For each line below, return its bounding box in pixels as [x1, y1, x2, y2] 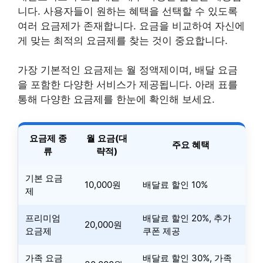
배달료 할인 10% [143, 178, 208, 190]
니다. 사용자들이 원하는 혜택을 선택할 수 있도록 [18, 5, 238, 17]
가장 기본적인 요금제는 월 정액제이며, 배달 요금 [18, 64, 238, 76]
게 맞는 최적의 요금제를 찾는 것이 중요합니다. [18, 34, 228, 46]
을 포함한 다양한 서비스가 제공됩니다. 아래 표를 [18, 79, 238, 90]
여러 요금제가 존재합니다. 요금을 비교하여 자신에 [18, 19, 245, 32]
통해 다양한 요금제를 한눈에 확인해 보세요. [18, 93, 215, 105]
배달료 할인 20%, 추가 [143, 212, 231, 224]
